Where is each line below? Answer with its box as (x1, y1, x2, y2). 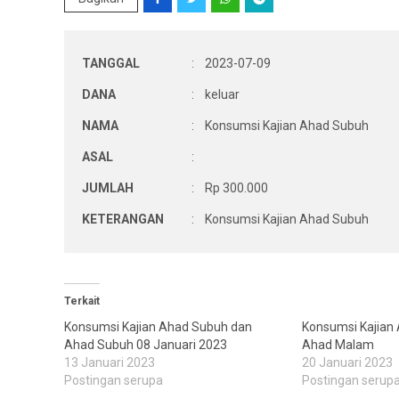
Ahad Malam (302, 338, 375, 352)
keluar (205, 87, 240, 102)
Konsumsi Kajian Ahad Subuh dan (64, 320, 252, 334)
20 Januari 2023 (302, 355, 394, 370)
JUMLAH (82, 181, 134, 195)
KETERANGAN (82, 212, 164, 226)
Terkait (64, 295, 100, 307)
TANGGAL (82, 56, 140, 70)
